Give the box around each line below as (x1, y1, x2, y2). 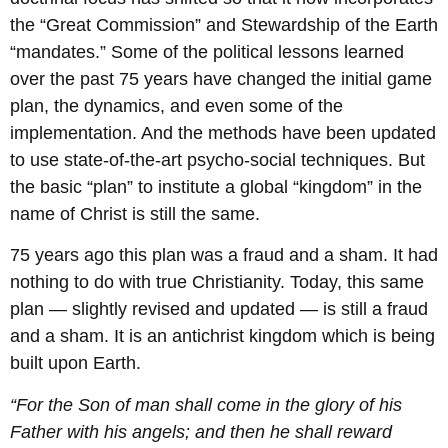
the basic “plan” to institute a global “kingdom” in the (10, 176, 422, 197)
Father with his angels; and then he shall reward (10, 421, 392, 442)
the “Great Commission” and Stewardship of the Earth (10, 14, 438, 35)
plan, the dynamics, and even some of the (10, 95, 343, 116)
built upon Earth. (10, 353, 141, 374)
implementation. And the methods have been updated (10, 122, 436, 143)
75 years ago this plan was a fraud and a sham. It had (10, 245, 438, 266)
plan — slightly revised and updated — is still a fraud (10, 299, 428, 320)
